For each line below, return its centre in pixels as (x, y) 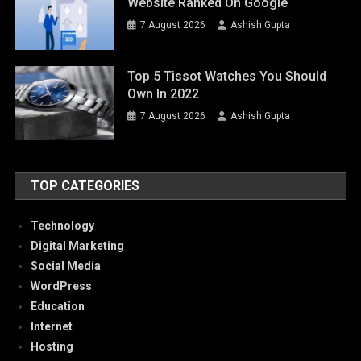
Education (58, 307)
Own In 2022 (164, 93)
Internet (52, 327)
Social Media (66, 266)
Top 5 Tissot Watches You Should (227, 76)
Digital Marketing (78, 246)
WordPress (62, 286)
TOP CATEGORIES (85, 186)
